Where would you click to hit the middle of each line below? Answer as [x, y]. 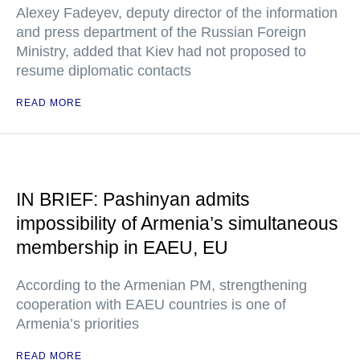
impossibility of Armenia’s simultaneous [177, 223]
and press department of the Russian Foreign [161, 32]
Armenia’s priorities [78, 324]
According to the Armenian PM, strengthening [162, 285]
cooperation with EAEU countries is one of [151, 305]
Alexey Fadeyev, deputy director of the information [177, 13]
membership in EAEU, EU [122, 247]
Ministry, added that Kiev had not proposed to [161, 51]
